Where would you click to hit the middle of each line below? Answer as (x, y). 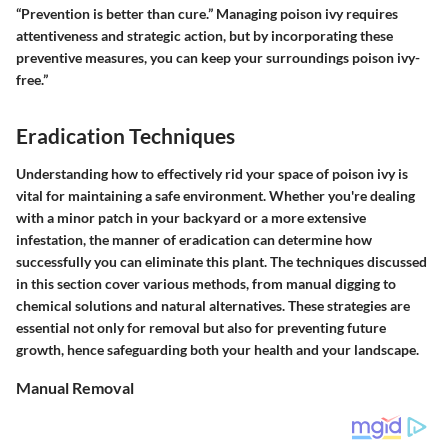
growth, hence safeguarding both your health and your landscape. (217, 349)
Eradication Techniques (125, 136)
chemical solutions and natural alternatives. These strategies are (213, 305)
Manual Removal (75, 387)
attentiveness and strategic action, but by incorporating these (204, 36)
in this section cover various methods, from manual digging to (206, 283)
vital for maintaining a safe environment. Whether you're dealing (215, 195)
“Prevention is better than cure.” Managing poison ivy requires (207, 14)
